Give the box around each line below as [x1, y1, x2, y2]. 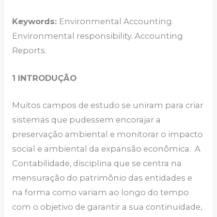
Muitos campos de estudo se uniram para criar [12, 100, 204, 110]
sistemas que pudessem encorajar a [12, 114, 161, 124]
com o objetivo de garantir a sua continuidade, [12, 201, 202, 212]
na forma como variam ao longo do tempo [12, 187, 189, 197]
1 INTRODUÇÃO [12, 73, 77, 83]
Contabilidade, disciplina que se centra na [12, 158, 182, 168]
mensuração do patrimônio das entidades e [12, 172, 193, 183]
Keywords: [12, 16, 60, 27]
